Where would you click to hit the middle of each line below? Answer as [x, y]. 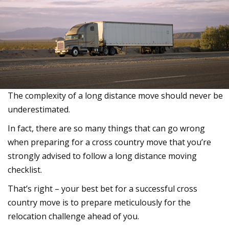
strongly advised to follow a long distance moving [102, 156]
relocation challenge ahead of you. [73, 216]
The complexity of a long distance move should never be [115, 95]
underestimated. [39, 109]
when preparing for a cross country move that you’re [109, 142]
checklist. [25, 169]
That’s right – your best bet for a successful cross [102, 188]
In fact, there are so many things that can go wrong [106, 128]
